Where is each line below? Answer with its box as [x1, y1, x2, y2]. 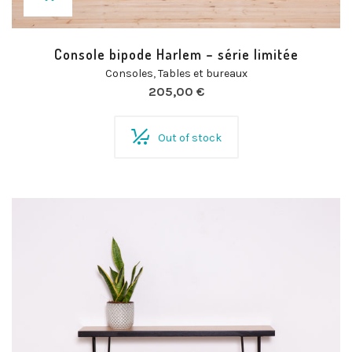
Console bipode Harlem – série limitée [53, 46, 299, 63]
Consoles [104, 67, 153, 80]
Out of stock [157, 131, 222, 145]
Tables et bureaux [157, 67, 247, 80]
